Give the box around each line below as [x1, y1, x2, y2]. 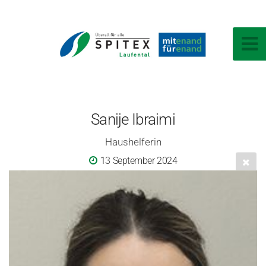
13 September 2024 [100, 155, 178, 167]
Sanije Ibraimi [91, 110, 175, 129]
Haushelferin [104, 136, 161, 148]
